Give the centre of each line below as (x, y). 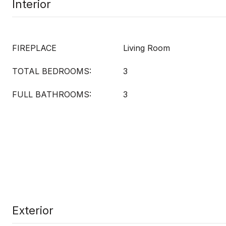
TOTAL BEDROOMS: (52, 71)
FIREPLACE (34, 48)
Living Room (147, 48)
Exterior (33, 210)
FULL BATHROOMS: (52, 94)
